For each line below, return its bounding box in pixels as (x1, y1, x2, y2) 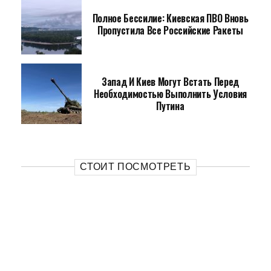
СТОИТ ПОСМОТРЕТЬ (80, 161, 191, 172)
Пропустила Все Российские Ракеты (97, 23, 243, 38)
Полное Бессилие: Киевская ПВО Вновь (92, 11, 249, 25)
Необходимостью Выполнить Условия (94, 87, 247, 101)
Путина (156, 99, 184, 113)
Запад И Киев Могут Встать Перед (101, 74, 240, 89)
